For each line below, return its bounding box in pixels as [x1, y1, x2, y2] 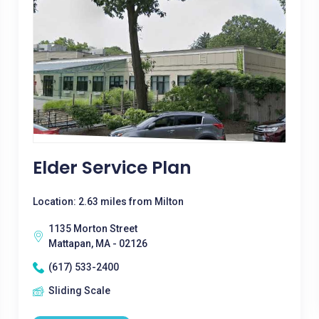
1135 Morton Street [48, 223, 137, 234]
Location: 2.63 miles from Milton [32, 196, 184, 207]
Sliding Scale [48, 285, 110, 296]
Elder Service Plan [32, 155, 192, 180]
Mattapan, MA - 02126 [48, 238, 147, 249]
